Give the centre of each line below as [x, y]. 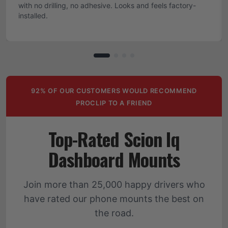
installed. [33, 16]
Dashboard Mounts [114, 159]
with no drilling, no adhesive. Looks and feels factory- [107, 5]
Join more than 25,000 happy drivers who [114, 184]
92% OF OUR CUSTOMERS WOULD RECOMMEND [114, 91]
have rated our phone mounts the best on [114, 199]
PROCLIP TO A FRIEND [114, 103]
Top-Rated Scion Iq [114, 139]
